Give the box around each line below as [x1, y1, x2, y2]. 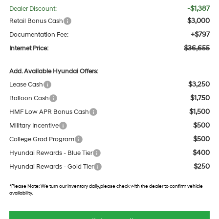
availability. [9, 190, 33, 197]
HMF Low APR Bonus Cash [9, 108, 89, 116]
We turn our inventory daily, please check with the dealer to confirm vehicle [39, 183, 203, 190]
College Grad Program [9, 135, 74, 144]
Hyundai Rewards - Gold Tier [9, 163, 93, 171]
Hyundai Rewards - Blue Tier [9, 149, 92, 157]
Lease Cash [9, 81, 43, 89]
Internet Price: [9, 44, 48, 53]
